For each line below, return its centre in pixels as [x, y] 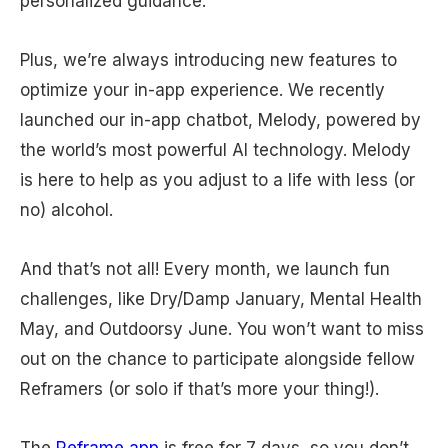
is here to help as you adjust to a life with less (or [217, 180]
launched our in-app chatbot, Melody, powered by [220, 120]
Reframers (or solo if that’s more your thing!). [199, 388]
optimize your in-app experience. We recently [202, 90]
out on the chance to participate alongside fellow [217, 358]
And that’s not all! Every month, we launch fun [205, 268]
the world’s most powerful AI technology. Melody [215, 150]
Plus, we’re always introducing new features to [208, 60]
